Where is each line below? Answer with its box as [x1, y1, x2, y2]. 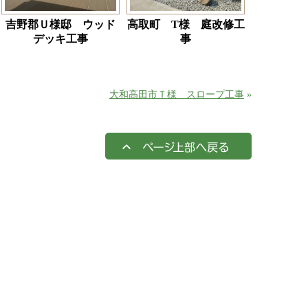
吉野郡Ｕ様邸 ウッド [5, 19, 115, 30]
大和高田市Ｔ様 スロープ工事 [109, 89, 244, 100]
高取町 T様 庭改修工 [126, 19, 245, 30]
